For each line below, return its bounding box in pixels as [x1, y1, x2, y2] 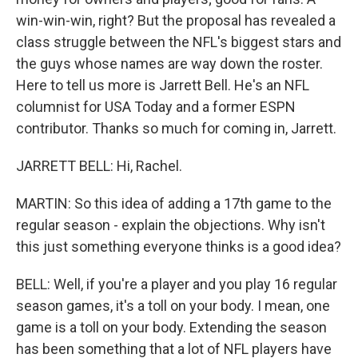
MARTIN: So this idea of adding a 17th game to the [16, 194, 332, 212]
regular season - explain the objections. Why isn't [16, 216, 325, 233]
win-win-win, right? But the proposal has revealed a [16, 11, 336, 29]
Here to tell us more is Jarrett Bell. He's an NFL [16, 76, 309, 93]
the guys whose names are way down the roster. [16, 54, 323, 72]
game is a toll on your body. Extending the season [16, 318, 327, 336]
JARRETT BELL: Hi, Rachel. [16, 157, 182, 174]
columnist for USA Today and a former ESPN [16, 97, 296, 115]
